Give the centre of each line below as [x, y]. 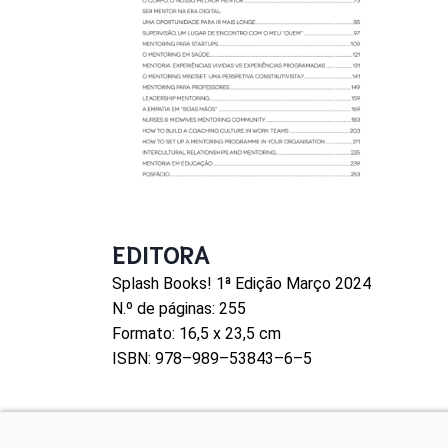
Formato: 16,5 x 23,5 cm [197, 334]
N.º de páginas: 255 [179, 309]
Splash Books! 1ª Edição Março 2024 [242, 284]
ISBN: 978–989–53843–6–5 [212, 359]
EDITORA [161, 253]
